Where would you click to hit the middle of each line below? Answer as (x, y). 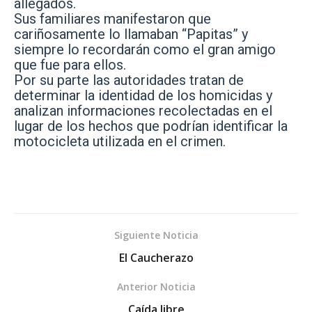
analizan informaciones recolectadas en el (143, 110)
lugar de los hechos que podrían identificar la (151, 126)
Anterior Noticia (156, 286)
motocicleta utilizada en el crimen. (120, 141)
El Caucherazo (156, 257)
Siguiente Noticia (156, 235)
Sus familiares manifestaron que (112, 18)
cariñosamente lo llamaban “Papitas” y (131, 34)
